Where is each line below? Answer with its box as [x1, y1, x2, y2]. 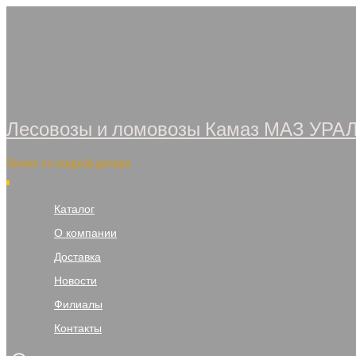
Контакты [54, 320, 102, 336]
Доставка [54, 249, 101, 265]
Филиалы [54, 296, 103, 312]
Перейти [6, 6, 52, 21]
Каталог [54, 201, 95, 217]
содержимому [6, 37, 81, 53]
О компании [54, 225, 117, 241]
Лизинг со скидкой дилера [6, 156, 130, 171]
